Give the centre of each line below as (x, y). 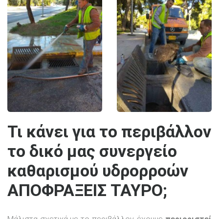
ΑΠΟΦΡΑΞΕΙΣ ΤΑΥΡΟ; (87, 190)
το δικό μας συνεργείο (92, 151)
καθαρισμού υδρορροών (98, 171)
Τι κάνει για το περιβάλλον (109, 132)
